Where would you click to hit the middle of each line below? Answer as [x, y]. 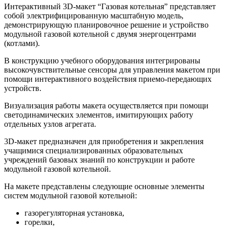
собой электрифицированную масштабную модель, [94, 16]
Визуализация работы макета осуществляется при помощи [106, 106]
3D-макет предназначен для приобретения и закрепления [104, 142]
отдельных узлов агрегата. [50, 124]
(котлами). [22, 43]
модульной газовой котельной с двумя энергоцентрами [100, 34]
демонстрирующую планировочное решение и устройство [106, 25]
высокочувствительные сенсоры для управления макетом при [112, 70]
